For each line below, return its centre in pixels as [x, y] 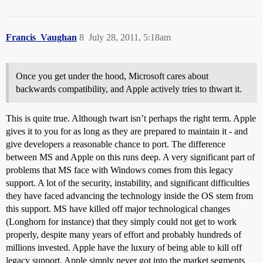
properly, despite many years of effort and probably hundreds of [124, 235]
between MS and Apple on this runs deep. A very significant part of [130, 157]
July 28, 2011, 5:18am [130, 38]
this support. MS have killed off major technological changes [118, 209]
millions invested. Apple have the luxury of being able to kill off [124, 248]
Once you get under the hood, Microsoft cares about [112, 76]
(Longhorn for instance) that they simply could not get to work [121, 222]
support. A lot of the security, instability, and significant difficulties [128, 183]
